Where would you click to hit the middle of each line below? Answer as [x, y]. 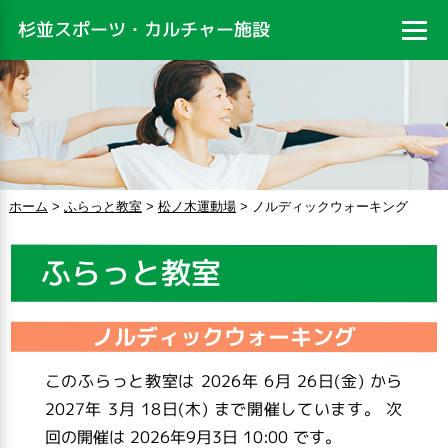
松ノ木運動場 [196, 206]
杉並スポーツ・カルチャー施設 [144, 29]
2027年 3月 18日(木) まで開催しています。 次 [224, 409]
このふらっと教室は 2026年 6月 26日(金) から [224, 381]
